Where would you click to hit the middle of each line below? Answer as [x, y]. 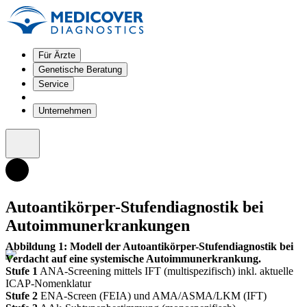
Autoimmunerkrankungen [98, 225]
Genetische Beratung [80, 70]
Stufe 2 [22, 295]
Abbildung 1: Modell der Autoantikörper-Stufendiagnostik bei [149, 246]
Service [53, 84]
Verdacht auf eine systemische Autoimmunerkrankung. [133, 258]
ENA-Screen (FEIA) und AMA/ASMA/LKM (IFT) [152, 295]
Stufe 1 [22, 271]
